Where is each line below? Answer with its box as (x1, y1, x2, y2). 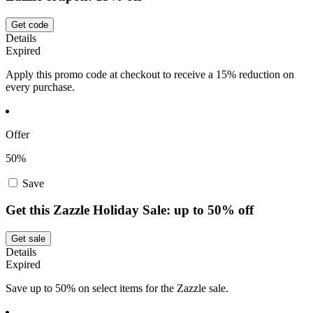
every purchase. (6, 80, 75, 93)
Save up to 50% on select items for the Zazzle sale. (6, 282, 228, 294)
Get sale (11, 233, 45, 244)
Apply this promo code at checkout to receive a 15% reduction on (6, 68, 294, 80)
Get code (11, 19, 48, 30)
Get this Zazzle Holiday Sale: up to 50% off (6, 203, 254, 218)
